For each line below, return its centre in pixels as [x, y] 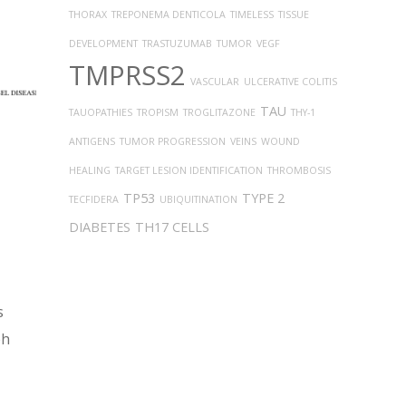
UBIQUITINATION [198, 199]
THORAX [88, 14]
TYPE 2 [263, 198]
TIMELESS [252, 14]
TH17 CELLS [172, 227]
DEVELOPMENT [103, 43]
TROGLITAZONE [219, 112]
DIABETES [100, 227]
